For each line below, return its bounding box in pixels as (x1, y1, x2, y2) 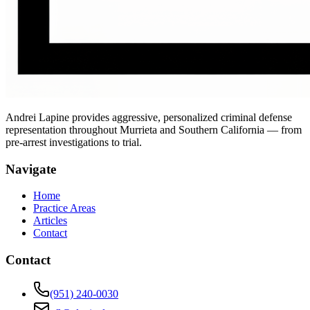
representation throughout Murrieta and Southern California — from (6, 123, 302, 136)
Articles (33, 215, 67, 227)
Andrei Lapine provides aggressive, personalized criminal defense (6, 111, 292, 123)
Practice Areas (33, 202, 95, 215)
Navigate (6, 161, 56, 176)
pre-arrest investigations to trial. (6, 136, 142, 148)
